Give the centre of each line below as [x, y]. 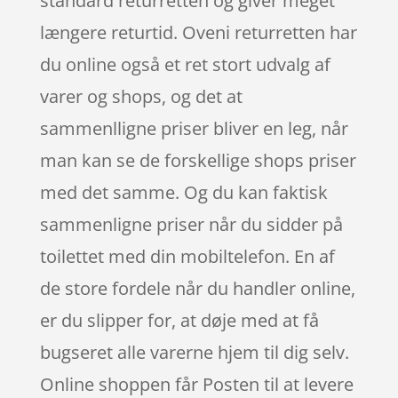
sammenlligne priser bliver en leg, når [194, 129]
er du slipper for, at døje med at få [179, 321]
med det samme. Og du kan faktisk [183, 193]
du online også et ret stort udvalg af [185, 65]
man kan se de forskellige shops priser [198, 161]
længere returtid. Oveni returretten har [198, 33]
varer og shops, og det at [141, 97]
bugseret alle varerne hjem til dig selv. [194, 353]
